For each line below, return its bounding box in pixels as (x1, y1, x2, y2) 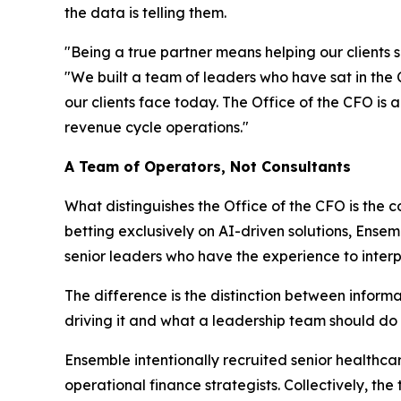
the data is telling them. (64, 4, 226, 22)
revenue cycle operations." (64, 118, 249, 137)
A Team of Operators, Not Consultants (64, 158, 351, 176)
